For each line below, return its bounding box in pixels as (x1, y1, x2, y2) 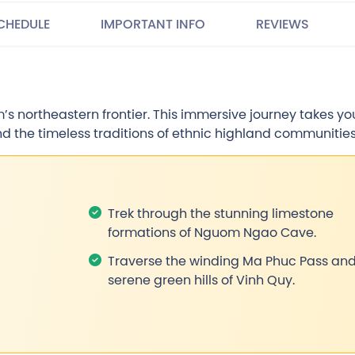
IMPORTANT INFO (101, 14, 205, 34)
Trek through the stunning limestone (108, 204, 334, 223)
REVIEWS (256, 14, 309, 34)
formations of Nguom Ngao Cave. (108, 223, 316, 242)
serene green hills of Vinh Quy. (108, 270, 295, 289)
